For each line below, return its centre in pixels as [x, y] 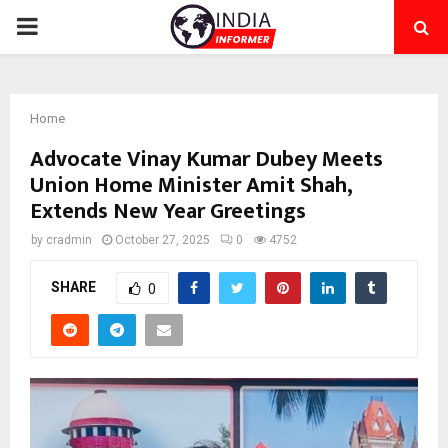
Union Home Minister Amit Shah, [191, 185]
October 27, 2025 [162, 240]
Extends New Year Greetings [168, 211]
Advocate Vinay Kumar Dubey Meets [206, 159]
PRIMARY [66, 26]
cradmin [69, 240]
